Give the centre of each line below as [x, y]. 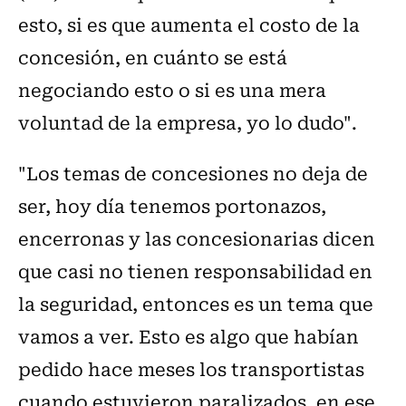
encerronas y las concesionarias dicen [197, 238]
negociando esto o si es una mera [172, 90]
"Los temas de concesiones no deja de [193, 173]
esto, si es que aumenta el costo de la [189, 24]
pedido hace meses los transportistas [191, 369]
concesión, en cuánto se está [153, 57]
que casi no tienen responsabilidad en [195, 271]
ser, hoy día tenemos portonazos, [172, 206]
